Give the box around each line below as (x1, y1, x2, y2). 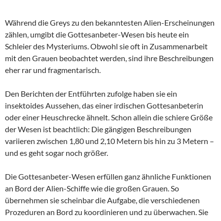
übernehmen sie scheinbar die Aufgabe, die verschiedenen (5, 195, 200, 205)
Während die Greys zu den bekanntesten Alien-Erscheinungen (5, 17, 215, 27)
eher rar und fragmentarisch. (5, 65, 101, 74)
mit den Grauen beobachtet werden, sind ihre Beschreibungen (5, 53, 214, 63)
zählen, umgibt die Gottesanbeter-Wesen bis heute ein (5, 29, 189, 39)
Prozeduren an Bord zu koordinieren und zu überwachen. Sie (5, 207, 208, 217)
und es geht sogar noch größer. (5, 147, 108, 157)
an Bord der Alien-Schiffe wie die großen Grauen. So (5, 183, 179, 193)
